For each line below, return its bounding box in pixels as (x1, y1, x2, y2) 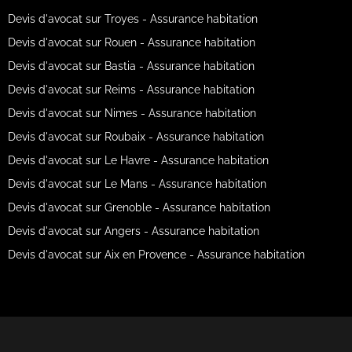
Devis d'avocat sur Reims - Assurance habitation (7, 83, 255, 96)
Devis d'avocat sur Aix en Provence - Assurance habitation (7, 248, 305, 261)
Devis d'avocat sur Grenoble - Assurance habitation (7, 201, 270, 214)
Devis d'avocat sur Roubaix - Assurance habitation (7, 130, 264, 143)
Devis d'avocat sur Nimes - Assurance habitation (7, 107, 256, 119)
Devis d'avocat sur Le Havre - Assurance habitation (7, 154, 269, 167)
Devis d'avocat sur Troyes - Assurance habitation (7, 13, 258, 25)
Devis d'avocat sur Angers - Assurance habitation (7, 225, 259, 237)
